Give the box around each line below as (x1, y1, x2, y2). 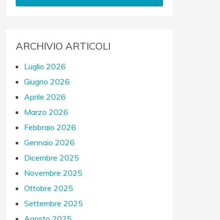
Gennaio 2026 (24, 137, 75, 147)
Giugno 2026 (24, 77, 70, 86)
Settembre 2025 (24, 198, 83, 208)
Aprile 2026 (24, 92, 66, 102)
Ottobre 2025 (24, 183, 74, 193)
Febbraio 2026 (24, 122, 77, 132)
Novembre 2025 (24, 168, 83, 178)
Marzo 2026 (24, 107, 69, 117)
